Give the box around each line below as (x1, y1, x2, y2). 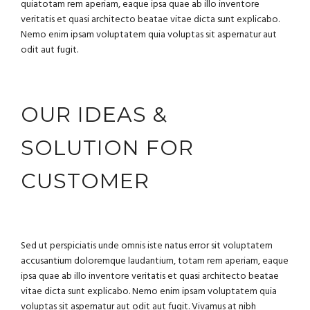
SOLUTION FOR (21, 134, 194, 161)
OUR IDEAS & (21, 101, 167, 127)
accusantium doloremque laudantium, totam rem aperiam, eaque (21, 253, 289, 270)
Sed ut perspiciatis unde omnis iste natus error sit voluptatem (21, 238, 273, 255)
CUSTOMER (21, 167, 149, 194)
